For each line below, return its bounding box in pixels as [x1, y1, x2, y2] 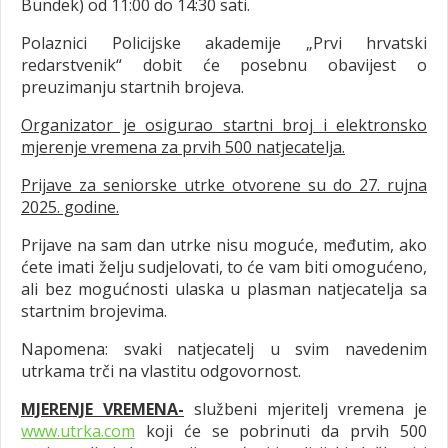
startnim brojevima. [21, 299, 167, 322]
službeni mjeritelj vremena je [184, 397, 427, 420]
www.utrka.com [21, 419, 135, 442]
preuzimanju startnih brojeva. [21, 75, 244, 98]
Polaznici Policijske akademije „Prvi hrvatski [21, 31, 427, 54]
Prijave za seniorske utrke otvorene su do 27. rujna [21, 173, 427, 196]
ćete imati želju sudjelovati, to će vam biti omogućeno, [21, 255, 427, 278]
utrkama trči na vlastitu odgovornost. [21, 359, 301, 382]
